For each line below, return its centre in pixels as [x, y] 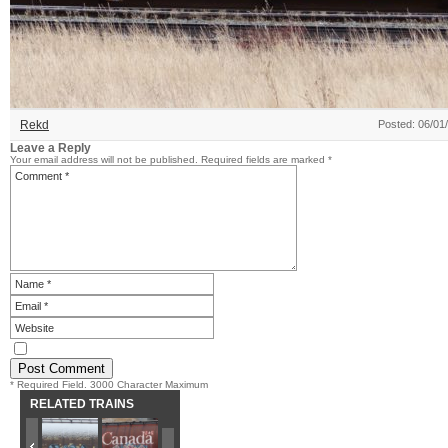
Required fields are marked [264, 159]
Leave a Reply [50, 147]
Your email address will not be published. [104, 159]
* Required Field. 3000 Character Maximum [109, 384]
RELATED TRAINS [81, 404]
